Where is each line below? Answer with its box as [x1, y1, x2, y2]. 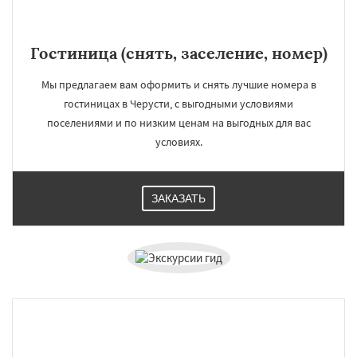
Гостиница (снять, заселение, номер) [29, 43, 328, 63]
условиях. [155, 135, 202, 149]
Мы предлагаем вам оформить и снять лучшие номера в [41, 77, 316, 92]
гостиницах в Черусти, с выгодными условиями [64, 96, 293, 111]
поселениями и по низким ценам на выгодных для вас [46, 116, 311, 130]
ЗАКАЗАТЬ [151, 192, 206, 205]
